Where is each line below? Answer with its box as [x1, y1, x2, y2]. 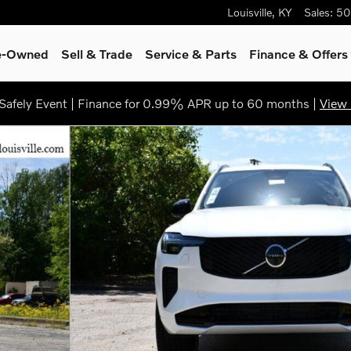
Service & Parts [145, 45, 237, 61]
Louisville [227, 5, 272, 19]
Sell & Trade [61, 45, 133, 61]
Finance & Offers [249, 45, 349, 61]
